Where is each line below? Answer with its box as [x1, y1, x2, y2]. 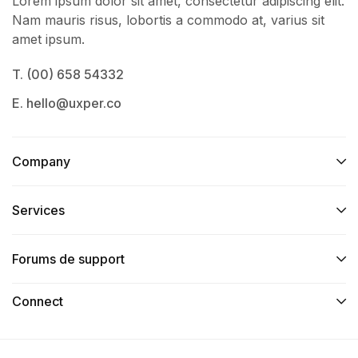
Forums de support [12, 251, 125, 268]
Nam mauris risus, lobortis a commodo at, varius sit [12, 12, 324, 29]
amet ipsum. [12, 31, 85, 48]
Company [12, 153, 70, 170]
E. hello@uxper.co [12, 95, 121, 112]
